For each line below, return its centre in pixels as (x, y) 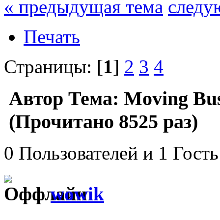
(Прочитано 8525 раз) (101, 121)
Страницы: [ (54, 66)
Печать (52, 36)
